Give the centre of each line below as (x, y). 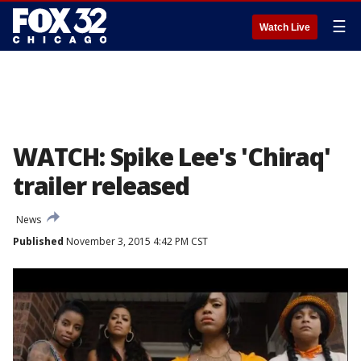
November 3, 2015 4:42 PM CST (136, 241)
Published (38, 241)
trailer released (101, 186)
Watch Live (285, 27)
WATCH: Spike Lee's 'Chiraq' (172, 157)
